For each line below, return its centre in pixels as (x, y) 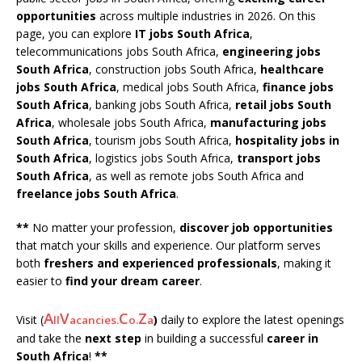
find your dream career (133, 280)
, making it (304, 263)
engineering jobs (271, 51)
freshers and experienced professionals (160, 263)
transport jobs (279, 158)
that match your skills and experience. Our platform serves (168, 245)
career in (293, 338)
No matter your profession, (106, 227)
